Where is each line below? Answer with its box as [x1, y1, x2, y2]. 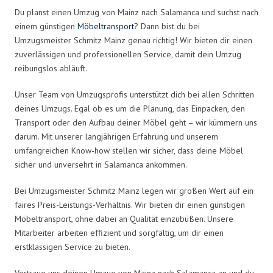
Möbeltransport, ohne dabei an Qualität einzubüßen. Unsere [15, 213, 233, 224]
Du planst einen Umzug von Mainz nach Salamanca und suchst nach [15, 6, 258, 18]
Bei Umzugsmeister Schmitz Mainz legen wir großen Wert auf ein [15, 185, 253, 196]
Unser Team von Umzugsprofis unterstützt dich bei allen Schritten [15, 88, 254, 100]
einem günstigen [15, 20, 77, 32]
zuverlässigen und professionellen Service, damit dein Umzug [15, 48, 241, 60]
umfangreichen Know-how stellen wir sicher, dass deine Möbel [15, 144, 243, 156]
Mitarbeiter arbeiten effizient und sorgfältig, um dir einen [15, 227, 224, 238]
